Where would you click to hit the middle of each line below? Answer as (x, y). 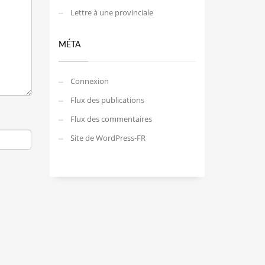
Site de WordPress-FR (108, 138)
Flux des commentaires (111, 119)
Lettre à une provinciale (112, 12)
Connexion (89, 81)
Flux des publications (107, 100)
